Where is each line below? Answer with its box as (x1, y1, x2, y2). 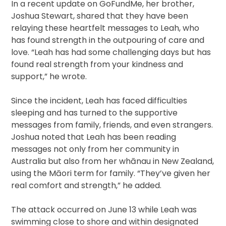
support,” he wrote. (11, 71, 87, 83)
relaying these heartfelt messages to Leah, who (11, 22, 200, 34)
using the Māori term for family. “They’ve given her (11, 167, 211, 180)
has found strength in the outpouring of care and (11, 34, 205, 46)
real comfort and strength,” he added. (11, 180, 162, 192)
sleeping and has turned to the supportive (11, 107, 178, 119)
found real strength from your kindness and (11, 59, 184, 71)
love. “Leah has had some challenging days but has (11, 46, 211, 59)
